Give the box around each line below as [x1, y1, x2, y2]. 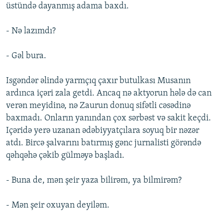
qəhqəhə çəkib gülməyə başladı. [6, 151, 124, 161]
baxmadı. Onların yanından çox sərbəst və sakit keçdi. [6, 113, 211, 123]
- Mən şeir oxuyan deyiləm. [6, 201, 110, 211]
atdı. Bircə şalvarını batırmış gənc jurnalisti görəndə [6, 138, 201, 148]
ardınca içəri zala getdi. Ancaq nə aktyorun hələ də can [6, 89, 212, 99]
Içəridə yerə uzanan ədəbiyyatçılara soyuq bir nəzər [6, 126, 199, 136]
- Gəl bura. [6, 51, 46, 61]
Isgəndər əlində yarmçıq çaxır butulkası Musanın [6, 76, 191, 86]
